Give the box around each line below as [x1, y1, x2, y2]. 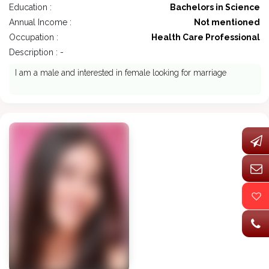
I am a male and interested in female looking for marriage [15, 68, 226, 78]
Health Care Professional [151, 32, 260, 43]
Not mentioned [194, 17, 260, 28]
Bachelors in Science [170, 2, 260, 13]
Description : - [9, 47, 64, 58]
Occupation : [9, 32, 58, 43]
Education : [9, 2, 52, 13]
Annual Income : [9, 17, 71, 28]
